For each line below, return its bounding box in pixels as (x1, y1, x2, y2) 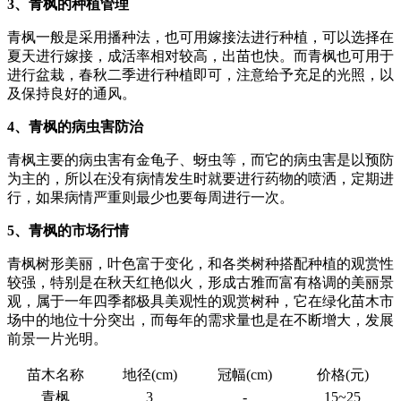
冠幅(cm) (217, 367, 272, 383)
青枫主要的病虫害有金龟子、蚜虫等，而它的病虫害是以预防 (7, 152, 394, 168)
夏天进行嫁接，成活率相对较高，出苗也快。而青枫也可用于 (7, 48, 394, 64)
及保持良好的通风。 (7, 86, 136, 102)
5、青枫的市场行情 (7, 223, 129, 239)
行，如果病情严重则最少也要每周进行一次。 (7, 190, 294, 206)
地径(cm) (122, 367, 177, 383)
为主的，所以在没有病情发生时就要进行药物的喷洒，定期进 (7, 171, 394, 187)
